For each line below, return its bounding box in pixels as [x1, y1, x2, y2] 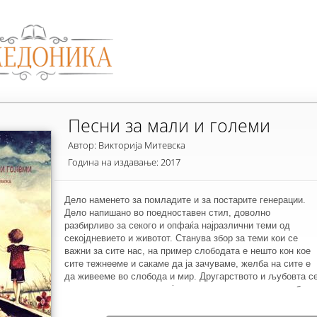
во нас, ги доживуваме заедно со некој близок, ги [64, 296, 277, 307]
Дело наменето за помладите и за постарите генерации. [64, 195, 306, 205]
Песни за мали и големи [68, 114, 270, 137]
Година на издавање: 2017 [68, 156, 180, 168]
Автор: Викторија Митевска [68, 139, 185, 151]
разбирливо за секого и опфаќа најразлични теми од [64, 220, 290, 231]
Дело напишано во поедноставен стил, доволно [64, 207, 270, 218]
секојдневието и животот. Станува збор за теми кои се [64, 233, 298, 243]
